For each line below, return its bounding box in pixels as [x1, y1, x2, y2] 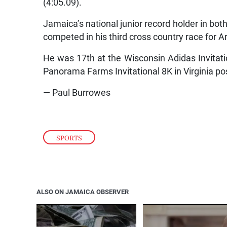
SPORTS [56, 134, 83, 142]
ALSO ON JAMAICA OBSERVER [36, 188, 129, 196]
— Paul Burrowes [43, 87, 111, 98]
